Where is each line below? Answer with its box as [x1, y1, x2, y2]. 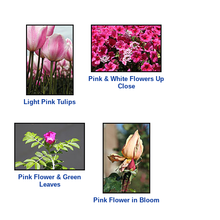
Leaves [39, 180, 60, 188]
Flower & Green [32, 173, 82, 181]
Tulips [55, 98, 76, 106]
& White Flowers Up [102, 75, 165, 82]
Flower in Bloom [107, 196, 160, 204]
